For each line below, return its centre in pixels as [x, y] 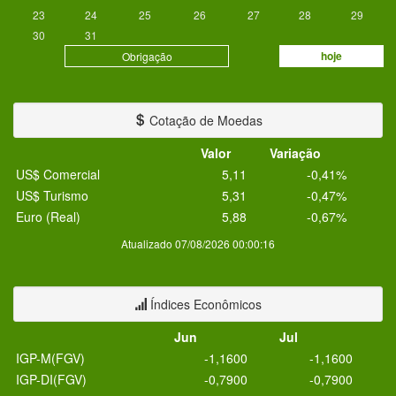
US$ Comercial [58, 174]
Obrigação [147, 56]
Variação [295, 153]
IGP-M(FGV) [50, 358]
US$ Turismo [52, 195]
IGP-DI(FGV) [51, 379]
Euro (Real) [48, 217]
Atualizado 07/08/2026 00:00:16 [198, 244]
